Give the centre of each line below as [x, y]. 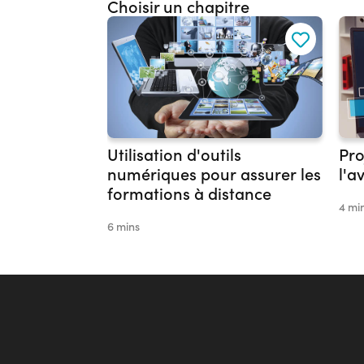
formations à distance [189, 193]
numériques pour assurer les [214, 174]
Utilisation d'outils [174, 154]
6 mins [123, 227]
